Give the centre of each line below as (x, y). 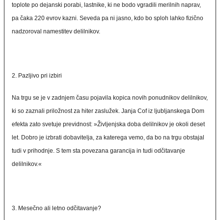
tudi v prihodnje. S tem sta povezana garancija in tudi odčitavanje (98, 151)
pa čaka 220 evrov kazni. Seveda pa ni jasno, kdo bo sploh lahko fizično (108, 18)
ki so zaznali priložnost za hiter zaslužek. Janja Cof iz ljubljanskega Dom (108, 111)
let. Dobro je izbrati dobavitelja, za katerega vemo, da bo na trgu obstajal (108, 137)
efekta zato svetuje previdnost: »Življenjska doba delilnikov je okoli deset (108, 124)
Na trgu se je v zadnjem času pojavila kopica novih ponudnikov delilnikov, (110, 98)
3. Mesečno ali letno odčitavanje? (56, 208)
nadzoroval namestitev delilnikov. (56, 31)
